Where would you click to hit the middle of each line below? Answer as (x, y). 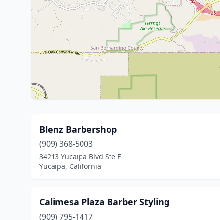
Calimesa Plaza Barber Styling (104, 202)
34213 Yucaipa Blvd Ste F (80, 156)
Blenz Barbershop (78, 129)
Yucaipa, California (70, 166)
